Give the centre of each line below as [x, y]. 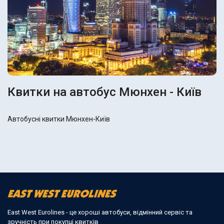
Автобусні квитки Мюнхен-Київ [59, 119]
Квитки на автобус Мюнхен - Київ [104, 92]
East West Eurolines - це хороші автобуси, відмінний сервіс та [100, 212]
